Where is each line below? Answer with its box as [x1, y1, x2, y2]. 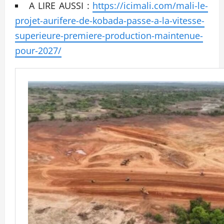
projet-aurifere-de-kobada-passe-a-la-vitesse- [15, 14, 204, 26]
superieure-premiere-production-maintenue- [15, 29, 203, 41]
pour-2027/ [15, 44, 61, 56]
